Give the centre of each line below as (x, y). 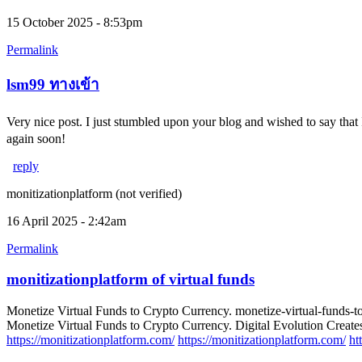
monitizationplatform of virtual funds (130, 280)
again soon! (36, 138)
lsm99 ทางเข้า (53, 84)
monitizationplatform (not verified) (94, 193)
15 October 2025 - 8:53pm (74, 23)
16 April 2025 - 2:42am (66, 221)
